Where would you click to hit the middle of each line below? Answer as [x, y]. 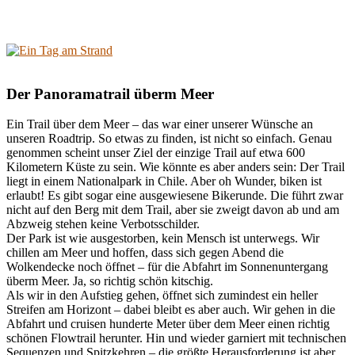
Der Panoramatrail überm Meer [110, 94]
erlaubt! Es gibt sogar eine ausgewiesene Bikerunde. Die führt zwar [175, 196]
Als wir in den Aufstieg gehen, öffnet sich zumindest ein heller [162, 296]
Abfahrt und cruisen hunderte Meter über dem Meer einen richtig [168, 324]
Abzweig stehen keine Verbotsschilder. [103, 224]
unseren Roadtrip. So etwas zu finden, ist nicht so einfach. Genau [169, 139]
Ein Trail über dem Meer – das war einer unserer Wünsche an [160, 124]
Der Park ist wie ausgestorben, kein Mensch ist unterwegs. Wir [163, 239]
